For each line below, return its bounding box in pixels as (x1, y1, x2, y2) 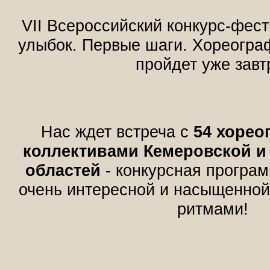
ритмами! (177, 199, 248, 218)
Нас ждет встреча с (41, 122, 189, 141)
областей (25, 161, 101, 180)
